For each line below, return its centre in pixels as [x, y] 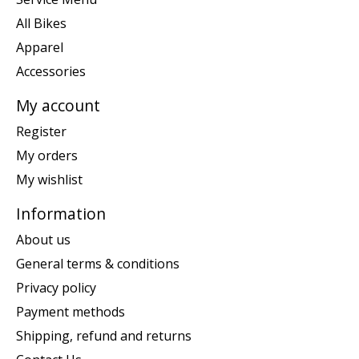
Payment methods [71, 311]
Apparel [40, 48]
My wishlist [49, 179]
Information [61, 213]
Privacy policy [56, 287]
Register [41, 131]
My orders [47, 155]
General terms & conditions [98, 263]
